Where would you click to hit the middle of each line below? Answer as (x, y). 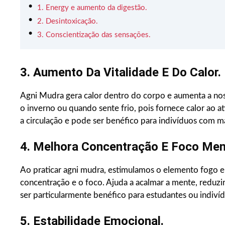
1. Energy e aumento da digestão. (92, 8)
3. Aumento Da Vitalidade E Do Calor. (121, 73)
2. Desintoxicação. (68, 22)
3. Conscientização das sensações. (94, 35)
